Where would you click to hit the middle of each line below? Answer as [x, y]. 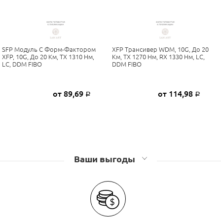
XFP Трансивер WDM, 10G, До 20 [160, 49]
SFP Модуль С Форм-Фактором [49, 49]
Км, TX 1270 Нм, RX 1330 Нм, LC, [158, 56]
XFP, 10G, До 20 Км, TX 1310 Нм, [48, 56]
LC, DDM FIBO [22, 64]
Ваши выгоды [106, 159]
